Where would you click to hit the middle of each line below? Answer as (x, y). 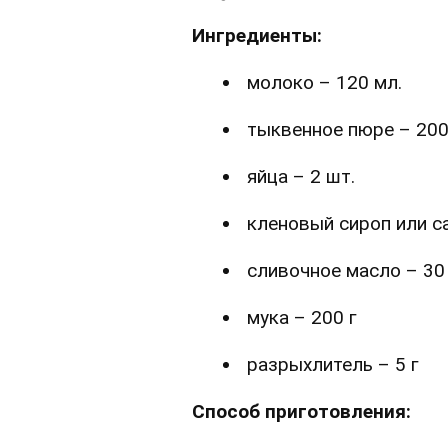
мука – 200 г (302, 318)
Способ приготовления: (301, 412)
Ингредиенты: (257, 36)
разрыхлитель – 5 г (333, 365)
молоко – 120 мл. (324, 83)
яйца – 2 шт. (301, 177)
